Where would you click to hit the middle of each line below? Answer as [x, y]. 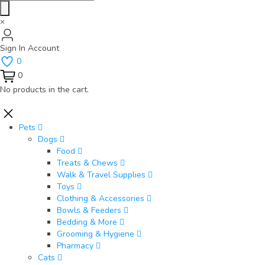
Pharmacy [75, 246]
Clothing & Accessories [101, 199]
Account [43, 49]
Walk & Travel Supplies [101, 175]
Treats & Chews [87, 163]
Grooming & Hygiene [96, 234]
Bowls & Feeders [89, 211]
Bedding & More [87, 222]
